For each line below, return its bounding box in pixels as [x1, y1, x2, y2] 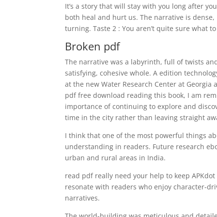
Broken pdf [65, 39, 120, 53]
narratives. [65, 193, 100, 202]
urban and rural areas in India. [65, 153, 166, 162]
